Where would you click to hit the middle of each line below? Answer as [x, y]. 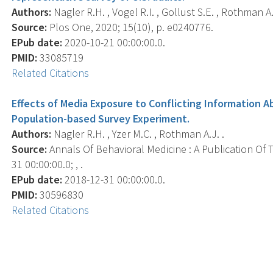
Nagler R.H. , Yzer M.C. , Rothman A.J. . [138, 133]
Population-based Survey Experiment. [101, 118]
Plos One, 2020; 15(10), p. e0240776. [130, 27]
